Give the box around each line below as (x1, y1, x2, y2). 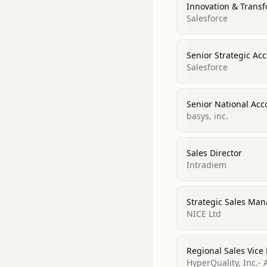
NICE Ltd (187, 208, 221, 219)
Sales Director (187, 147, 242, 159)
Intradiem (187, 159, 226, 170)
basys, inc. (187, 110, 228, 122)
